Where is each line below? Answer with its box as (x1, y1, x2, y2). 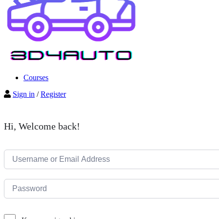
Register (41, 90, 66, 99)
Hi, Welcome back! (4, 120, 80, 131)
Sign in (13, 90, 35, 99)
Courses (23, 73, 48, 82)
